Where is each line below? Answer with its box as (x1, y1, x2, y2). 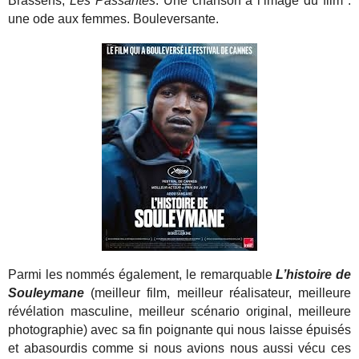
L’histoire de (276, 268, 351, 282)
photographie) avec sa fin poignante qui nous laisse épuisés (8, 323, 351, 337)
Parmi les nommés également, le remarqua (8, 268, 255, 282)
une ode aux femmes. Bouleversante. (8, 12, 220, 26)
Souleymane (8, 286, 91, 301)
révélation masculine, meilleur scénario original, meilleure (8, 305, 351, 319)
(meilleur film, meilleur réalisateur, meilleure (91, 286, 351, 301)
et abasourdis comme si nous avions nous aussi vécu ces (8, 341, 351, 356)
